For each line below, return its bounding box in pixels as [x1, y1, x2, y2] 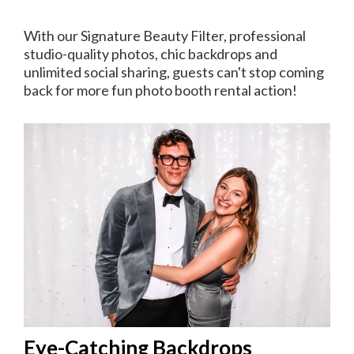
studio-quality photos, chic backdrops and [24, 44, 277, 62]
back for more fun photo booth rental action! [24, 81, 297, 99]
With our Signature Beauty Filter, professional [24, 26, 306, 44]
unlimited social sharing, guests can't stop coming [24, 62, 324, 81]
